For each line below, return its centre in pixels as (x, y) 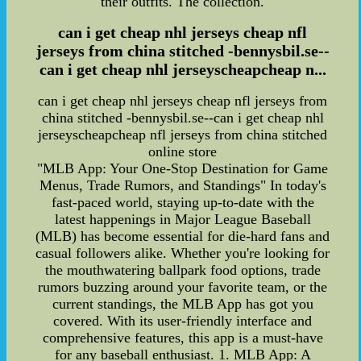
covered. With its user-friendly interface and (183, 321)
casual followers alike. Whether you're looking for (183, 253)
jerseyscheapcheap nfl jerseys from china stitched (183, 135)
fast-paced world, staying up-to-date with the (183, 202)
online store (183, 151)
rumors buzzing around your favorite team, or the (183, 287)
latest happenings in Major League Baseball (183, 219)
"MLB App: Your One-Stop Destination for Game (183, 168)
